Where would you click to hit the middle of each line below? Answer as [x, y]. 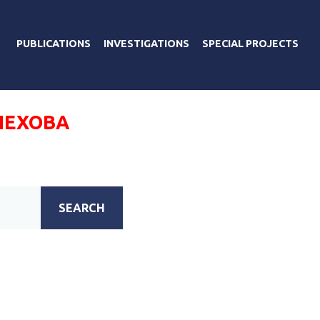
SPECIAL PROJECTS [250, 43]
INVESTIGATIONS [146, 43]
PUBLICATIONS [54, 43]
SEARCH [82, 207]
